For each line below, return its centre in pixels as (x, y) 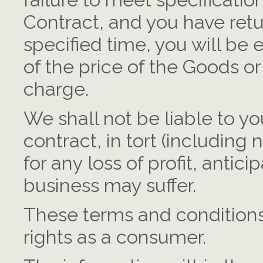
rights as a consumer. (115, 237)
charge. (56, 89)
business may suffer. (110, 186)
